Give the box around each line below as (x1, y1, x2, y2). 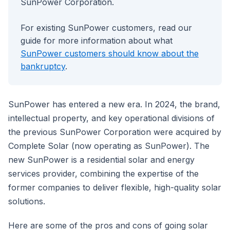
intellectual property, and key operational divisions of (8, 113, 215, 124)
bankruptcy (21, 61, 65, 72)
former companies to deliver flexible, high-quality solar (8, 182, 221, 193)
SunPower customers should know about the (21, 48, 199, 59)
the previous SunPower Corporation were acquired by (8, 127, 221, 138)
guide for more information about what (21, 35, 172, 46)
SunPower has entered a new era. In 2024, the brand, (8, 99, 220, 110)
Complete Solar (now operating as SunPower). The (8, 141, 209, 151)
